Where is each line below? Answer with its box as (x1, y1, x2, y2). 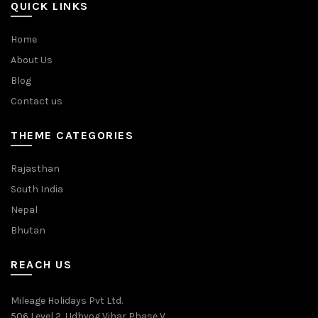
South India (11, 183, 63, 195)
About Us (11, 54, 53, 66)
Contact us (11, 95, 62, 107)
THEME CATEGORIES (11, 128, 133, 142)
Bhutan (11, 224, 45, 236)
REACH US (11, 258, 72, 271)
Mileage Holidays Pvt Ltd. (11, 295, 123, 307)
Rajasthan (11, 163, 60, 175)
